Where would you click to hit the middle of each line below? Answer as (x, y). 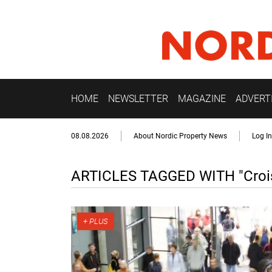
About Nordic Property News (180, 136)
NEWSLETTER (138, 98)
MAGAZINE (202, 98)
